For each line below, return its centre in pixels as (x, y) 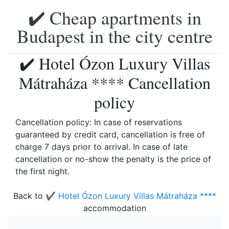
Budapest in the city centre (114, 36)
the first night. (42, 171)
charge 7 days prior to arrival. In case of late (101, 147)
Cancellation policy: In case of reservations (99, 122)
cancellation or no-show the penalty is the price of (113, 159)
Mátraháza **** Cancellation (114, 83)
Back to (29, 196)
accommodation (114, 208)
